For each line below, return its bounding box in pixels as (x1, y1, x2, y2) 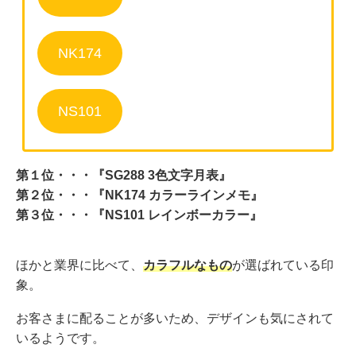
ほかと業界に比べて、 (16, 257, 143, 272)
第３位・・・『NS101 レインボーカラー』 (16, 208, 262, 222)
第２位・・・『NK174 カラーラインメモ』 (16, 188, 263, 203)
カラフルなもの (143, 257, 232, 272)
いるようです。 (16, 331, 105, 346)
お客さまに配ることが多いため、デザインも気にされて (16, 311, 334, 326)
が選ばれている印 (232, 257, 334, 272)
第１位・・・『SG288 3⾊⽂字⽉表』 (16, 168, 231, 183)
